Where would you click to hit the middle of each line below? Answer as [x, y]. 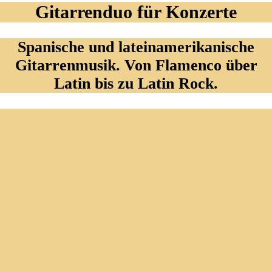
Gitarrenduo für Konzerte [136, 12]
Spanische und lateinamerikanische [136, 47]
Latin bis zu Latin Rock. [136, 84]
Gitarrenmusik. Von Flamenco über [136, 66]
